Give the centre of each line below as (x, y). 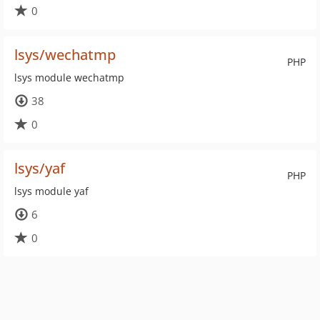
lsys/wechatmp (65, 55)
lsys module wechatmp (69, 77)
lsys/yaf (40, 168)
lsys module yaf (51, 191)
